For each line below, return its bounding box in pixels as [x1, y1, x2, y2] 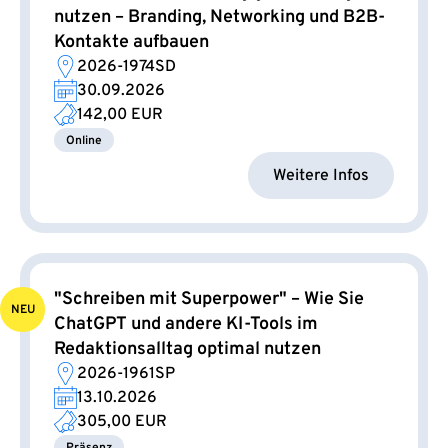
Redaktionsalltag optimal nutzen [54, 338, 321, 362]
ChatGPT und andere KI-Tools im [54, 313, 318, 337]
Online [66, 133, 102, 150]
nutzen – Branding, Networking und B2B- [54, 6, 385, 30]
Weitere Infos [273, 165, 369, 186]
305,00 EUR [77, 412, 167, 433]
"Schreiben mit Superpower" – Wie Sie [54, 288, 364, 312]
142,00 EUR [77, 105, 163, 126]
